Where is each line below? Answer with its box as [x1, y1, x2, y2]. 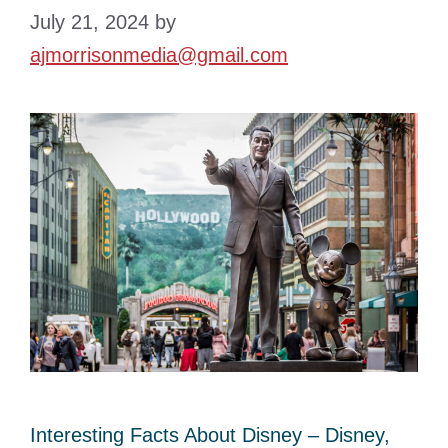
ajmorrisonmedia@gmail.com [30, 44, 288, 67]
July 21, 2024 [30, 11, 149, 34]
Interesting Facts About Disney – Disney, [30, 423, 390, 446]
